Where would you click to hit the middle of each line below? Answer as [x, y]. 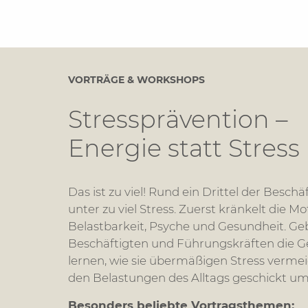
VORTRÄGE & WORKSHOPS [137, 79]
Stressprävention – [178, 119]
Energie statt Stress [184, 148]
